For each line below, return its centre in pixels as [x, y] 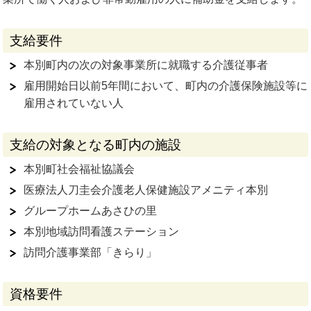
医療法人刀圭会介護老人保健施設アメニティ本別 [146, 190]
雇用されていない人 [74, 103]
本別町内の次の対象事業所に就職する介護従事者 [146, 65]
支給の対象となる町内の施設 [96, 145]
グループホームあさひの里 [91, 211]
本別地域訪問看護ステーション [102, 232]
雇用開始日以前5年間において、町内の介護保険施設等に [166, 86]
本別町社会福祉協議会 [79, 169]
